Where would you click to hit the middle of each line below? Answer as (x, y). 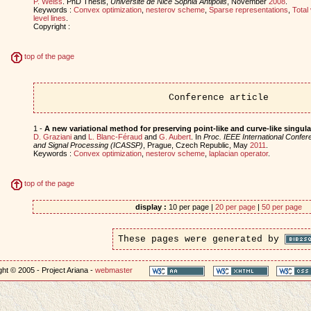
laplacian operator (238, 153)
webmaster (114, 270)
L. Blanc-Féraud (115, 136)
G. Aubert (175, 136)
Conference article (218, 98)
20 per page (235, 207)
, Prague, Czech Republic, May (196, 145)
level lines (49, 18)
